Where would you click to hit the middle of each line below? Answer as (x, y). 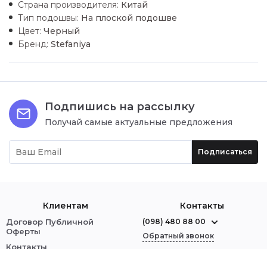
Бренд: (33, 44)
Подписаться (225, 151)
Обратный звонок (178, 235)
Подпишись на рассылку (120, 106)
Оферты (23, 231)
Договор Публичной (50, 221)
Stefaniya (71, 44)
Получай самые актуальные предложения (139, 122)
